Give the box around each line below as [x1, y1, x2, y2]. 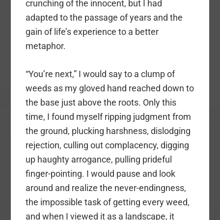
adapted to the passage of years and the [26, 12, 183, 23]
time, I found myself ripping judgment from [26, 111, 192, 122]
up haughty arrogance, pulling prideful [26, 154, 172, 165]
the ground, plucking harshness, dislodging [26, 126, 191, 137]
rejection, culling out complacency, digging [26, 140, 190, 151]
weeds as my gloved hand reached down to [26, 83, 194, 94]
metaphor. [26, 41, 66, 52]
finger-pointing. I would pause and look [26, 168, 176, 179]
